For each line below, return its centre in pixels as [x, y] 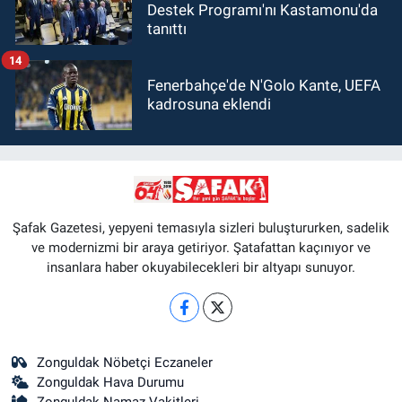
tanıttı [167, 28]
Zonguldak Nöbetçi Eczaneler [125, 362]
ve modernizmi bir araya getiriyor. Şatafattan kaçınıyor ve [201, 247]
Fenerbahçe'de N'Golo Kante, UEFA [264, 86]
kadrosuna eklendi [209, 105]
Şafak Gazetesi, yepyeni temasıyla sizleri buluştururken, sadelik [201, 227]
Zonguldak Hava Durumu [111, 382]
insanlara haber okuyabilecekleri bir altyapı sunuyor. [201, 267]
